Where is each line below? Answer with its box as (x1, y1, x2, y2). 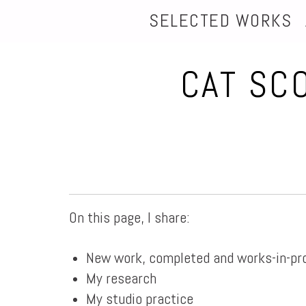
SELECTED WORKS (149, 10, 292, 32)
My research (85, 268, 156, 288)
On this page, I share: (68, 208, 190, 227)
